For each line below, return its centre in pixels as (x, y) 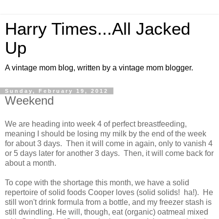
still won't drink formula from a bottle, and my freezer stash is (108, 202)
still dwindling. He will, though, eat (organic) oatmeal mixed (107, 212)
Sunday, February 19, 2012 (57, 91)
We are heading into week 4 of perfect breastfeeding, (96, 124)
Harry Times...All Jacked (98, 29)
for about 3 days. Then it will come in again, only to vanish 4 (109, 143)
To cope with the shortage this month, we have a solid (97, 182)
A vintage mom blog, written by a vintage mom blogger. (99, 68)
